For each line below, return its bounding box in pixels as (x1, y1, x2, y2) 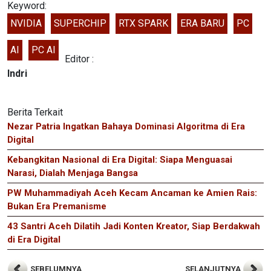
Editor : (65, 53, 94, 65)
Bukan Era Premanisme (7, 200, 106, 212)
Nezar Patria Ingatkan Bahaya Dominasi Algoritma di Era (7, 120, 245, 132)
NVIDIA (10, 17, 42, 29)
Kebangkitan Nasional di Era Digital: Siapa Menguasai (7, 154, 232, 165)
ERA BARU (180, 17, 224, 29)
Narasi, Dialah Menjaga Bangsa (7, 167, 138, 178)
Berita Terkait (7, 106, 63, 118)
